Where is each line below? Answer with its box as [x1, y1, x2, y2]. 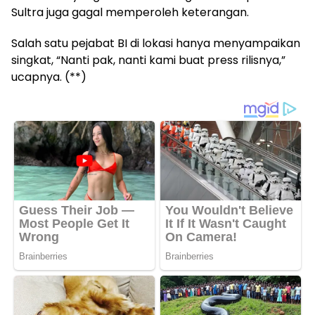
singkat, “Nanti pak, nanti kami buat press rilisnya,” [11, 52, 285, 69]
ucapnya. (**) [11, 69, 86, 86]
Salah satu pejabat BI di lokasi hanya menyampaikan [11, 35, 300, 52]
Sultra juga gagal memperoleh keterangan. [11, 4, 249, 21]
